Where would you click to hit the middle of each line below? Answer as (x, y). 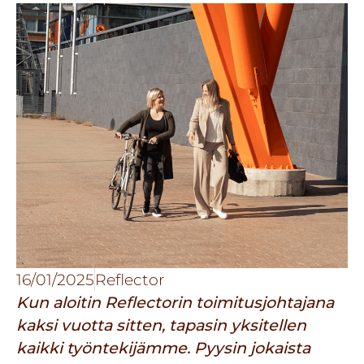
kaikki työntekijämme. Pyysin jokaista (163, 347)
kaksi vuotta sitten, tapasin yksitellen (161, 325)
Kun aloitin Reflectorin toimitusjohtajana (175, 302)
